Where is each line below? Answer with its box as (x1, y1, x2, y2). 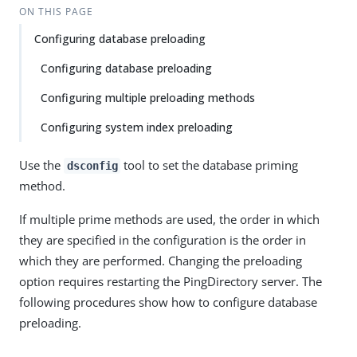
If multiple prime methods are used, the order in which (19, 211, 320, 227)
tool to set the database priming (120, 157, 299, 173)
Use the (19, 157, 64, 173)
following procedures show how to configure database (19, 294, 317, 310)
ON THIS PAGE (18, 5, 93, 18)
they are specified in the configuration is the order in (19, 232, 306, 248)
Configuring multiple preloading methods (41, 90, 255, 105)
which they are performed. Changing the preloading (19, 253, 302, 269)
